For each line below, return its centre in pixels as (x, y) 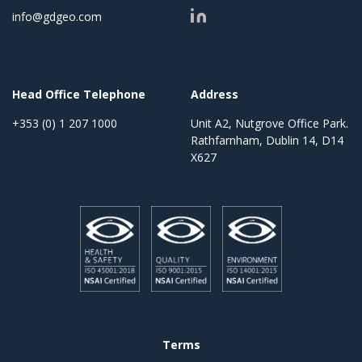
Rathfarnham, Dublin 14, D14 (267, 141)
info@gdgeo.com (57, 17)
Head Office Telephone (79, 95)
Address (215, 95)
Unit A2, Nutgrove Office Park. (269, 124)
